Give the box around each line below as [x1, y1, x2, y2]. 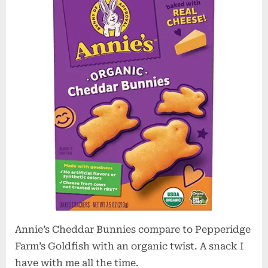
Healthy [194, 17, 229, 28]
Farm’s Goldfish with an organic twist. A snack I [15, 240, 243, 252]
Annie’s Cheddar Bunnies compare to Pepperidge [15, 223, 251, 235]
